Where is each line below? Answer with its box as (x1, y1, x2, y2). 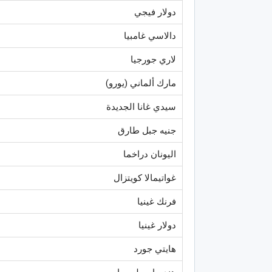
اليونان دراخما (123, 148, 176, 160)
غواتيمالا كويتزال (114, 172, 176, 183)
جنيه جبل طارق (118, 124, 176, 136)
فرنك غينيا (137, 195, 176, 207)
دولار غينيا (138, 219, 176, 231)
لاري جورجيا (131, 53, 176, 65)
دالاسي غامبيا (124, 30, 176, 41)
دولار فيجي (134, 6, 176, 18)
